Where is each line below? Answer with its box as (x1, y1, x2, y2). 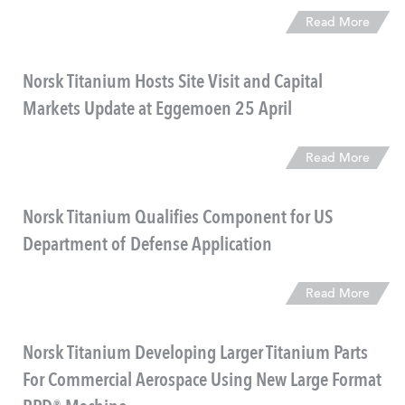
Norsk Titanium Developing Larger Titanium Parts (23, 344, 368, 363)
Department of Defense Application (23, 236, 272, 255)
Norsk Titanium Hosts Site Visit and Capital (23, 73, 323, 92)
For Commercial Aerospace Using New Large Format (23, 372, 381, 391)
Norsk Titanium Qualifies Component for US (23, 209, 333, 228)
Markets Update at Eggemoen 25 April (23, 100, 292, 119)
